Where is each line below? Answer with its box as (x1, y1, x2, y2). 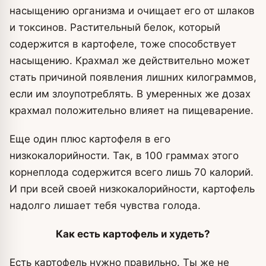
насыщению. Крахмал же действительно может (9, 54, 250, 66)
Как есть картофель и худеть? (56, 227, 210, 240)
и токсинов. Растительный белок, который (9, 21, 220, 33)
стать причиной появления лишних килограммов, (9, 71, 256, 83)
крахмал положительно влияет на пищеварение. (9, 104, 254, 116)
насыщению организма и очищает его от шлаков (9, 4, 255, 17)
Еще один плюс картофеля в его (9, 132, 170, 145)
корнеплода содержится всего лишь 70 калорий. (9, 166, 254, 178)
